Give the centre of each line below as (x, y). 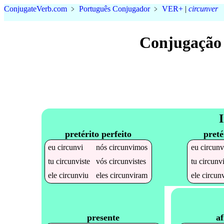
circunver (203, 9)
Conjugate (20, 9)
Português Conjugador (114, 9)
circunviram (129, 175)
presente (103, 217)
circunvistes (128, 161)
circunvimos (128, 147)
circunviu (74, 175)
